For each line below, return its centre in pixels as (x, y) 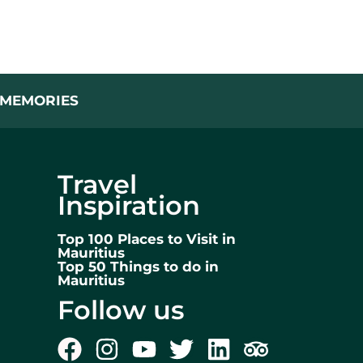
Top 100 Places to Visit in (147, 239)
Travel (97, 184)
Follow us (121, 310)
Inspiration (129, 205)
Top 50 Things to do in (138, 267)
